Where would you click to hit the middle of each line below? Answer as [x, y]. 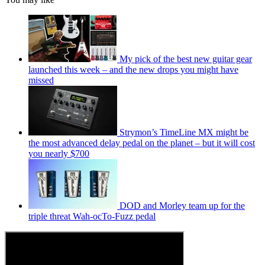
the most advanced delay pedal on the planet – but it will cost [142, 143]
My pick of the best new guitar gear [186, 59]
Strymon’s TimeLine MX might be [184, 132]
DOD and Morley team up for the [182, 205]
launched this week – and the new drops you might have [133, 69]
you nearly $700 [59, 153]
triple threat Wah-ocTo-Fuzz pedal [92, 216]
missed [41, 80]
